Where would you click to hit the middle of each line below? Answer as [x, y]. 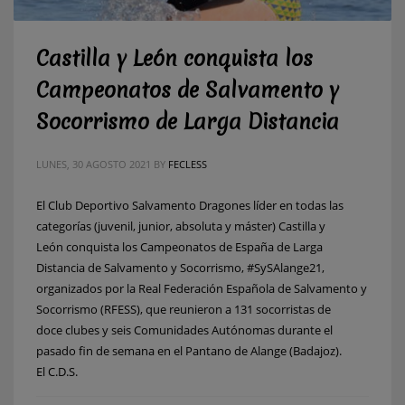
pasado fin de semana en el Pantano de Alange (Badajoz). [189, 350]
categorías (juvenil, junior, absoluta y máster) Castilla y [181, 226]
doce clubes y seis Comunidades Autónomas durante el [184, 330]
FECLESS [188, 164]
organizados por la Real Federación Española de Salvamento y [202, 288]
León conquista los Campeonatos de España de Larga [179, 246]
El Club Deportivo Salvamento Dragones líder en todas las [190, 205]
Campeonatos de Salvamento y [188, 90]
